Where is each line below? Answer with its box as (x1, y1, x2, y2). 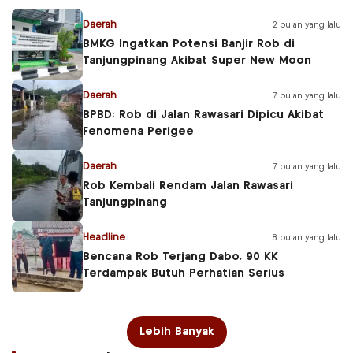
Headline (83, 233, 125, 243)
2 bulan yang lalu (273, 20, 341, 29)
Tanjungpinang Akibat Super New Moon (83, 55, 311, 67)
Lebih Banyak (139, 325, 214, 337)
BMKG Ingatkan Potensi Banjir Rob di (83, 39, 295, 50)
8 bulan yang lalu (272, 233, 341, 242)
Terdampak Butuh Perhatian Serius (83, 268, 284, 280)
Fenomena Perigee (83, 126, 194, 138)
